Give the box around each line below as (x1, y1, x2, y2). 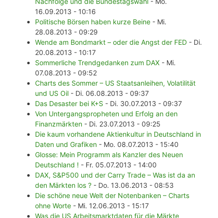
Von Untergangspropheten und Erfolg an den (35, 109, 178, 118)
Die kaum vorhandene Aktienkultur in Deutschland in (35, 130, 201, 139)
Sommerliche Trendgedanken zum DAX (35, 58, 160, 67)
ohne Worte (35, 201, 71, 210)
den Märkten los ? (35, 181, 91, 190)
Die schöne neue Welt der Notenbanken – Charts (35, 191, 189, 200)
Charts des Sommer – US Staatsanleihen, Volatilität (35, 79, 196, 88)
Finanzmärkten (35, 120, 82, 128)
